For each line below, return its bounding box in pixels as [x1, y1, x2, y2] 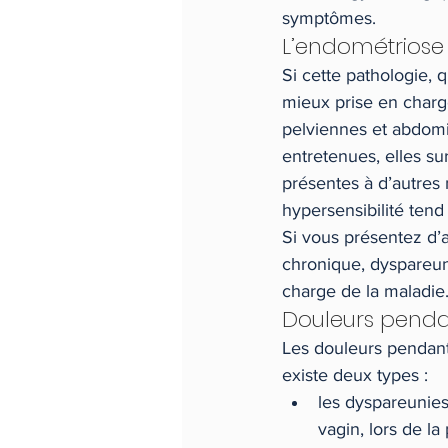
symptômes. [282, 8, 376, 29]
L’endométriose [282, 31, 444, 63]
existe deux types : [282, 365, 428, 386]
